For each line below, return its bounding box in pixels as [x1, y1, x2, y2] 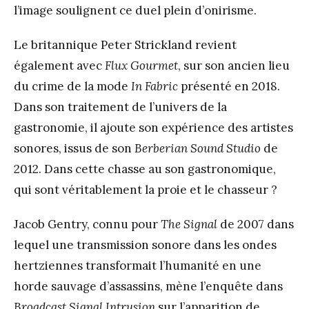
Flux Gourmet [105, 58, 178, 74]
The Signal [161, 217, 217, 232]
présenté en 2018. [178, 79, 280, 94]
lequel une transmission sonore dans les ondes [14, 237, 277, 253]
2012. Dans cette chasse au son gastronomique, [14, 161, 276, 177]
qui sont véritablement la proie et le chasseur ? [14, 182, 277, 198]
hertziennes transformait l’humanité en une [14, 258, 261, 274]
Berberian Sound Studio [134, 141, 261, 157]
